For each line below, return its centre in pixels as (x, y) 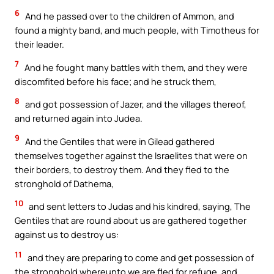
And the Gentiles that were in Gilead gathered (119, 141)
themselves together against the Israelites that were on (131, 155)
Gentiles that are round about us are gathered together (131, 220)
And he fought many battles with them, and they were (135, 67)
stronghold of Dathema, (64, 183)
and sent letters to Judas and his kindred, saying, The (139, 206)
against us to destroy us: (67, 235)
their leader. (39, 44)
